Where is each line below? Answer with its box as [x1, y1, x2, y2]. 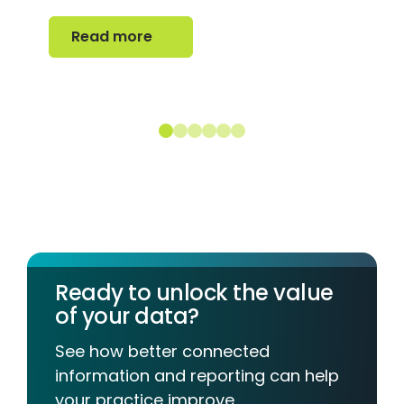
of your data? [55, 301, 199, 332]
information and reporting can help [55, 364, 339, 388]
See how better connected [55, 340, 270, 363]
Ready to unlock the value [55, 278, 334, 308]
